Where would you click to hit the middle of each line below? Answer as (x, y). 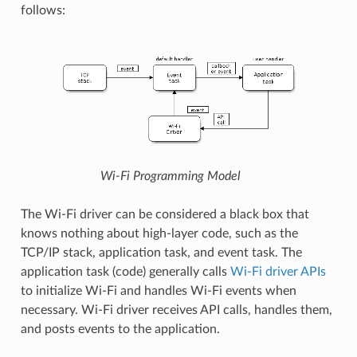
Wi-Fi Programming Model (171, 177)
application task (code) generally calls (125, 272)
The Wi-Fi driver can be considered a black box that (165, 215)
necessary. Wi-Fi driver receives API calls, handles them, (176, 310)
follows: (43, 10)
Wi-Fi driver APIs (278, 272)
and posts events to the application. (120, 330)
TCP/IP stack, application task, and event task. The (161, 253)
